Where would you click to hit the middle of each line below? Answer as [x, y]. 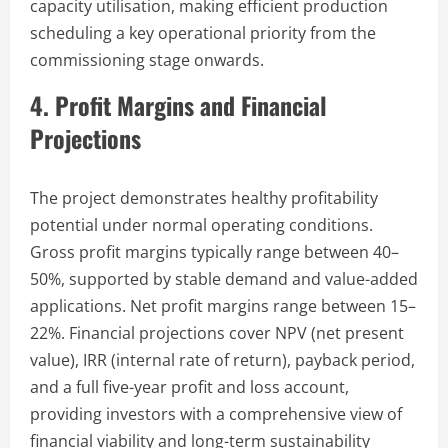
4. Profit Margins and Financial [178, 104]
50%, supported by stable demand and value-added [224, 278]
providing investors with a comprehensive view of [216, 413]
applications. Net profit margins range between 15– [223, 305]
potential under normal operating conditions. [201, 224]
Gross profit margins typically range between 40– [214, 251]
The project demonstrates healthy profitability [204, 197]
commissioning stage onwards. [147, 59]
